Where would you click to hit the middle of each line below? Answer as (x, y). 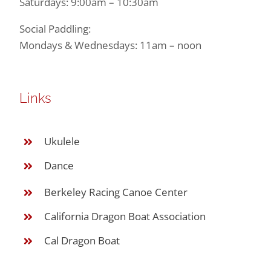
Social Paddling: (55, 29)
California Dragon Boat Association (125, 216)
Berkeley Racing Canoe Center (116, 192)
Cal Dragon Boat (83, 240)
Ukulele (62, 141)
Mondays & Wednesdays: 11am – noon (110, 45)
